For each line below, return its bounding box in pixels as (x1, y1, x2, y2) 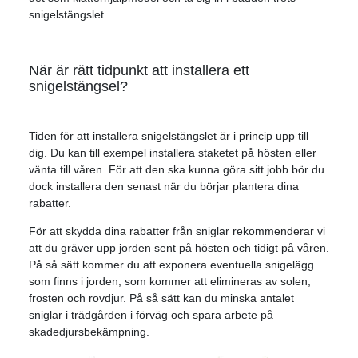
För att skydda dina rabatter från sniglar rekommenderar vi (29, 224, 325, 237)
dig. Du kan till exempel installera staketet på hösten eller (29, 145, 316, 159)
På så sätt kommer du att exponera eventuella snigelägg (29, 257, 314, 271)
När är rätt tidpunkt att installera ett (29, 62, 249, 78)
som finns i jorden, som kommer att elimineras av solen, (29, 274, 311, 288)
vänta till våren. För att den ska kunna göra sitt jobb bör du (29, 162, 324, 176)
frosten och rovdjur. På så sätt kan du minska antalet (29, 291, 294, 304)
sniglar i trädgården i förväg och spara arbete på (29, 308, 273, 321)
